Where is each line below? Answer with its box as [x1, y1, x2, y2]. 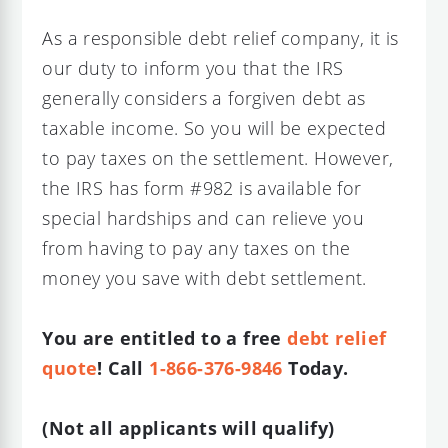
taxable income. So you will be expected [42, 115, 387, 140]
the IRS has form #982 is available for [42, 175, 362, 200]
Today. [282, 355, 349, 380]
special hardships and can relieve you [42, 205, 365, 230]
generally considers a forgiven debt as [42, 85, 366, 110]
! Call [97, 355, 150, 380]
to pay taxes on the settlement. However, [42, 145, 394, 170]
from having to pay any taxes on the [42, 235, 351, 260]
